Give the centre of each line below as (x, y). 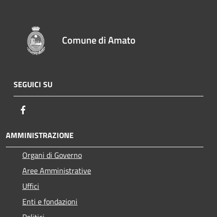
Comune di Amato (99, 40)
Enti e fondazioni (50, 201)
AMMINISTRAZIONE (40, 135)
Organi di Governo (52, 155)
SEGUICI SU (33, 84)
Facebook (44, 109)
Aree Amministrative (57, 170)
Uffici (31, 186)
